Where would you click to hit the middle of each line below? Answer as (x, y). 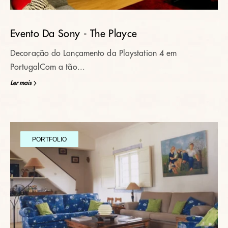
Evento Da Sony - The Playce (74, 34)
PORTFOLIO (49, 139)
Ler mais (21, 83)
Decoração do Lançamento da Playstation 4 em (94, 53)
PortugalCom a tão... (48, 67)
